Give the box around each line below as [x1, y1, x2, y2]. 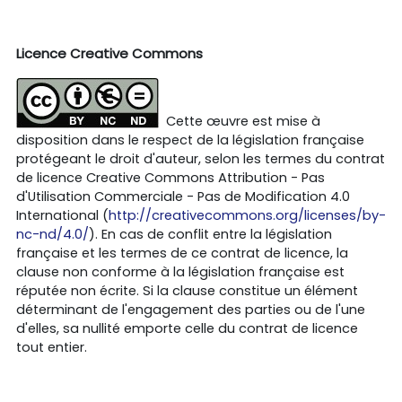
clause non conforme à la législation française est [16, 262, 345, 281]
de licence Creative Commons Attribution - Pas [16, 168, 325, 187]
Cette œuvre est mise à [165, 111, 320, 130]
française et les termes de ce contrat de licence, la [16, 243, 348, 262]
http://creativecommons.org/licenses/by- [109, 205, 386, 224]
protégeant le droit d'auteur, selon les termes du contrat [16, 149, 385, 168]
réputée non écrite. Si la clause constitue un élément [16, 281, 358, 300]
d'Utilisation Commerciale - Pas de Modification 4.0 [16, 187, 350, 205]
